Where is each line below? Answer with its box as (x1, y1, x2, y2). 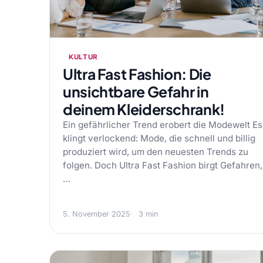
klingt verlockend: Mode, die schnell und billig (63, 133, 255, 144)
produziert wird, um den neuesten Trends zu (63, 146, 248, 157)
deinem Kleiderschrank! (63, 100, 225, 119)
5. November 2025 (63, 210, 130, 218)
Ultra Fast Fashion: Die (63, 65, 211, 83)
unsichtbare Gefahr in (63, 82, 209, 101)
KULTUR (69, 53, 99, 61)
